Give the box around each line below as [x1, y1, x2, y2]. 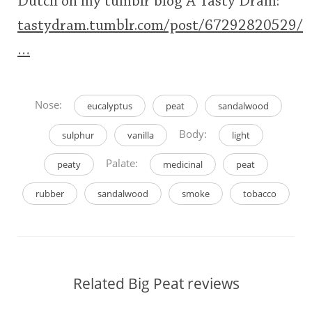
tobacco [243, 187, 276, 200]
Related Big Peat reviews [72, 273, 240, 293]
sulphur [62, 128, 94, 141]
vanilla [127, 128, 154, 141]
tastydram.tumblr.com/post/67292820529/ [17, 18, 303, 34]
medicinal [163, 157, 203, 171]
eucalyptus [87, 99, 132, 112]
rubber [36, 187, 64, 200]
